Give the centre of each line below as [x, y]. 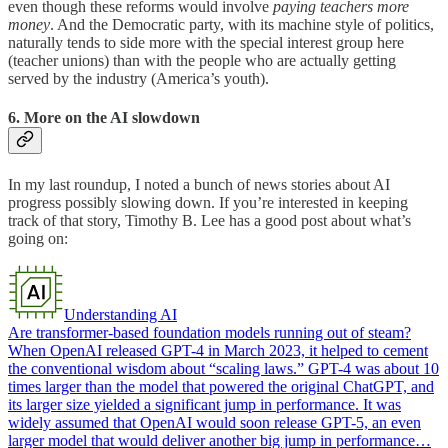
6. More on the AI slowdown [104, 118]
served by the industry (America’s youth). [138, 79]
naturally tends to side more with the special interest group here [206, 43]
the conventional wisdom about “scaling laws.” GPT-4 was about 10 [223, 368]
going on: [38, 238]
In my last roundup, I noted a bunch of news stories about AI [199, 184]
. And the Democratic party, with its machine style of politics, [242, 25]
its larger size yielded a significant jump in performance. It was [204, 404]
